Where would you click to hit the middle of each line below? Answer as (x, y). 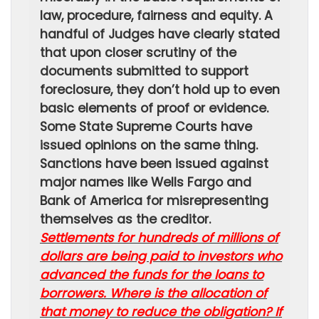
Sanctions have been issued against (154, 164)
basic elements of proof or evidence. (154, 108)
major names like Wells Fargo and (146, 182)
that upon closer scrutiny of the (138, 53)
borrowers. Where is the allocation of (153, 293)
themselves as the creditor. (125, 219)
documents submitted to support (144, 71)
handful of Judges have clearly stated (160, 34)
